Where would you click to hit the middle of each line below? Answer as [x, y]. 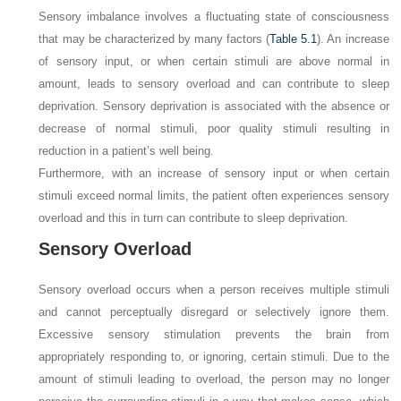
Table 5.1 [294, 39]
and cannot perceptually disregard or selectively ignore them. [214, 312]
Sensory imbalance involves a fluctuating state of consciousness [214, 17]
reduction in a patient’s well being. [127, 151]
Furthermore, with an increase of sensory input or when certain [214, 174]
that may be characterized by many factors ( [154, 39]
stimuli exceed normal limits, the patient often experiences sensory [214, 196]
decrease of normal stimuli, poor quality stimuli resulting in [214, 129]
